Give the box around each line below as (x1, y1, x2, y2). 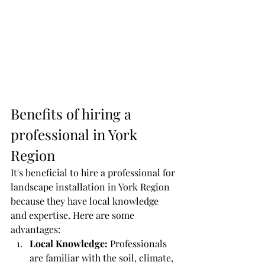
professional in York (11, 125, 141, 144)
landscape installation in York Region (11, 180, 172, 193)
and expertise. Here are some (11, 209, 137, 221)
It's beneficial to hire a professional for (11, 166, 177, 179)
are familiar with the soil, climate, (30, 251, 176, 264)
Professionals (108, 237, 169, 250)
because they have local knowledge (11, 195, 161, 207)
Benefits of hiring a (11, 104, 135, 123)
